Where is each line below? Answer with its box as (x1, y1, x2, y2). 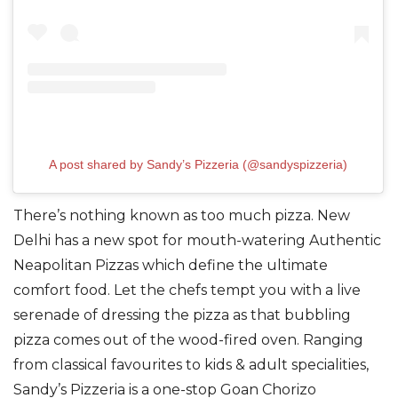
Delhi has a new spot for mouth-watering (13, 232, 309, 250)
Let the (114, 282, 169, 299)
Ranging (303, 331, 363, 349)
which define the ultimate (142, 257, 328, 275)
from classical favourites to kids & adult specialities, (13, 356, 369, 374)
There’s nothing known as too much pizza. (13, 207, 317, 225)
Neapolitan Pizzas (13, 257, 142, 275)
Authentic (309, 232, 381, 250)
